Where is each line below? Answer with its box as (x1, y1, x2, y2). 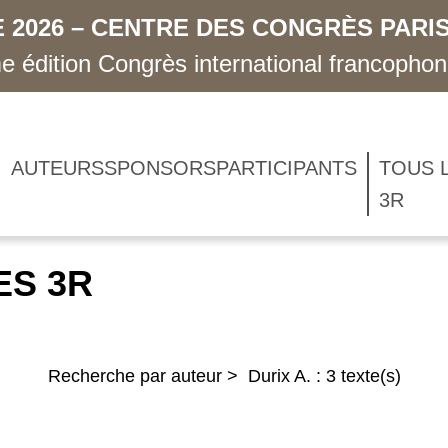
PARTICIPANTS (215, 157, 357, 179)
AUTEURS (10, 157, 104, 179)
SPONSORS (103, 157, 216, 179)
